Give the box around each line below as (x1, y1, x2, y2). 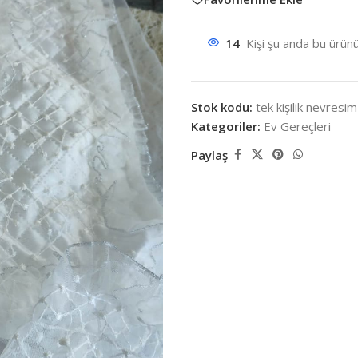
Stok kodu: (191, 99, 256, 115)
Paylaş (191, 146, 228, 163)
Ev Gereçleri (264, 118, 331, 134)
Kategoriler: (191, 118, 261, 134)
